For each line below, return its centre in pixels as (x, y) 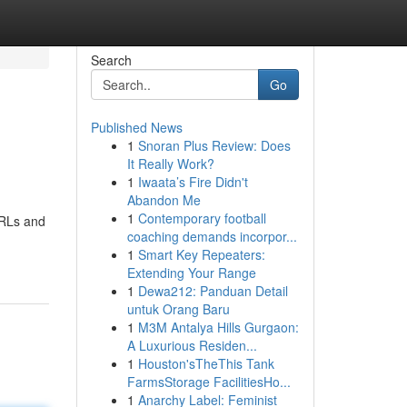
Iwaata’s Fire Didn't (193, 182)
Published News (136, 127)
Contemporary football (202, 218)
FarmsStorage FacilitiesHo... (208, 382)
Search (111, 60)
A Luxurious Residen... (192, 345)
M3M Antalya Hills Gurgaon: (218, 327)
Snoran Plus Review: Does (214, 145)
